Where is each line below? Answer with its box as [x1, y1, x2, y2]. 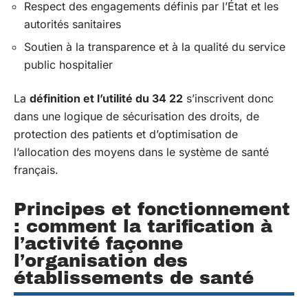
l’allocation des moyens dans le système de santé [14, 144, 269, 159]
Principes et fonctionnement [14, 199, 290, 219]
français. [14, 162, 58, 177]
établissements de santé [14, 267, 254, 287]
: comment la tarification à [14, 216, 272, 236]
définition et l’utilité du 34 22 [30, 91, 183, 105]
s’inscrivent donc [183, 91, 274, 105]
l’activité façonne [14, 233, 183, 253]
